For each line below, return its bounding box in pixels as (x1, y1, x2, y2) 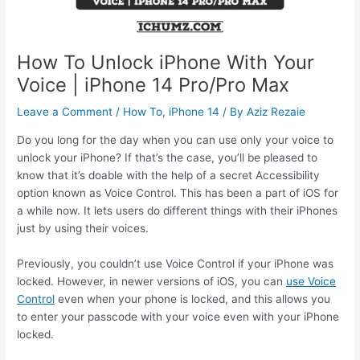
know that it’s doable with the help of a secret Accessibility (17, 169, 321, 182)
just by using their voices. (17, 222, 149, 235)
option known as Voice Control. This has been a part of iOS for (17, 186, 339, 200)
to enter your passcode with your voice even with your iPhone (17, 310, 340, 323)
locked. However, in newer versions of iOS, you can (17, 275, 287, 288)
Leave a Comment (17, 105, 113, 119)
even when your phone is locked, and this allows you (55, 292, 331, 305)
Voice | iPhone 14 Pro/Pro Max (17, 73, 290, 97)
